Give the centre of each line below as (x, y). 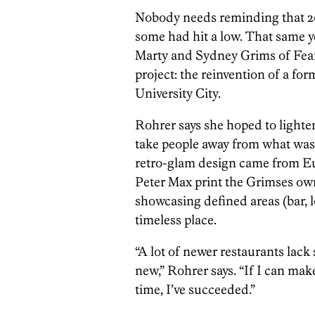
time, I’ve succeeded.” (195, 290)
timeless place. (176, 220)
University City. (178, 94)
